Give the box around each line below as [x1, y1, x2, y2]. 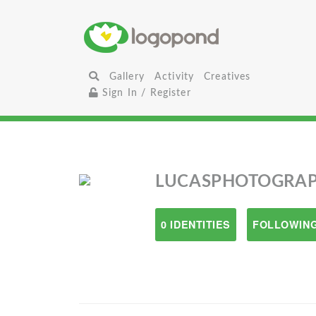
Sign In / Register [98, 87, 191, 98]
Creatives [204, 71, 251, 82]
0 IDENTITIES [161, 217, 231, 231]
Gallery [109, 71, 145, 82]
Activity [154, 71, 195, 82]
